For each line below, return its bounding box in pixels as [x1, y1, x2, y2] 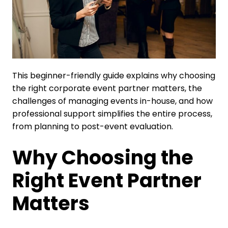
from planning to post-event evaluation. [12, 120, 173, 132]
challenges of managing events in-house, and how [12, 95, 213, 107]
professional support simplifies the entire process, [12, 107, 212, 120]
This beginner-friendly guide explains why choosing [12, 69, 215, 81]
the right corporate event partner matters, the [12, 82, 202, 94]
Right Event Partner [12, 167, 202, 194]
